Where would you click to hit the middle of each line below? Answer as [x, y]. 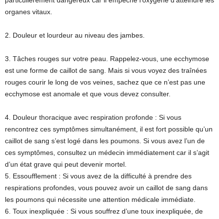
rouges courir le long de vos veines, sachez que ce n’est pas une [105, 82]
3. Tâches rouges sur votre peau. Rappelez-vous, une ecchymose [107, 59]
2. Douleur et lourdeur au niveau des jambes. [75, 35]
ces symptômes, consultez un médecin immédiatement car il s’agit [107, 153]
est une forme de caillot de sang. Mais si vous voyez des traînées [106, 71]
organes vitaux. [29, 12]
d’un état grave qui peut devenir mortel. [66, 164]
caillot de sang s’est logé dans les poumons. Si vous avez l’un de [105, 141]
